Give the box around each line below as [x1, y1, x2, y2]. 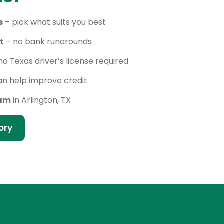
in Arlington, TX [11, 94, 71, 106]
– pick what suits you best [3, 16, 106, 28]
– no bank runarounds [4, 35, 92, 47]
